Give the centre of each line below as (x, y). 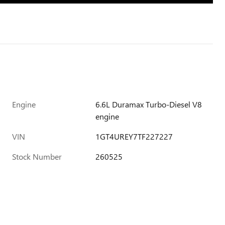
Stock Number (37, 156)
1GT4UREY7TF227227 (134, 136)
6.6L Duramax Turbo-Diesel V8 (149, 104)
